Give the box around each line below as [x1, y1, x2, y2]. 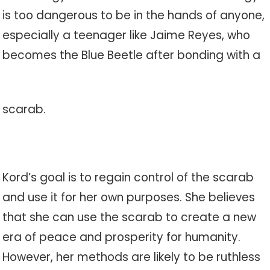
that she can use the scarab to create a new [2, 209, 257, 225]
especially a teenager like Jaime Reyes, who [2, 27, 251, 43]
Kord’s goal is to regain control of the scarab [2, 169, 254, 186]
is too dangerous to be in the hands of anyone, [2, 7, 265, 24]
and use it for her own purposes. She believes [2, 189, 256, 206]
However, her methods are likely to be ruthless [2, 249, 261, 265]
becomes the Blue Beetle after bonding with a [2, 47, 261, 63]
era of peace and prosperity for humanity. [2, 229, 241, 245]
